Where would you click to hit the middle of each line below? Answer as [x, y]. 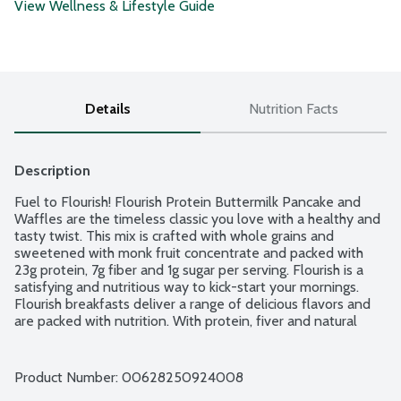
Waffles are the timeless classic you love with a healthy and [197, 219]
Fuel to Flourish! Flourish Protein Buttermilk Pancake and [188, 202]
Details [107, 109]
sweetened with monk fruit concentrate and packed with [189, 253]
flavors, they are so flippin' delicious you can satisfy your [186, 338]
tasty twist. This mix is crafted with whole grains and [174, 236]
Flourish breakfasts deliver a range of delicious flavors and [192, 304]
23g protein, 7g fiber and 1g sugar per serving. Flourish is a [189, 270]
